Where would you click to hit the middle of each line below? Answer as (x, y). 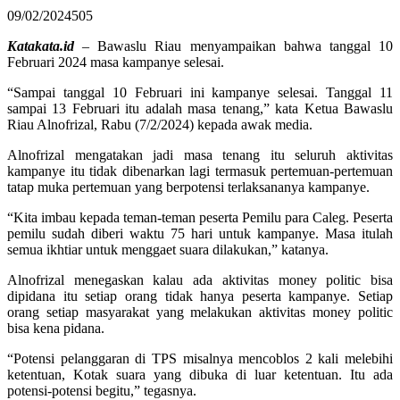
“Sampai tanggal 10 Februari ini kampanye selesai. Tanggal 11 (200, 92)
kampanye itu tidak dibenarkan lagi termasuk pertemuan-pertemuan (200, 171)
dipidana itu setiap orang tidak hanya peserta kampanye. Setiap (200, 296)
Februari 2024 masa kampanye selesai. (116, 62)
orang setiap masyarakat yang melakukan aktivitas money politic (200, 312)
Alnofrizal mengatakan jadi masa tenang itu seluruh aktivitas (200, 154)
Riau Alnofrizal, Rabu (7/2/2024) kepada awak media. (160, 124)
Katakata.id (41, 46)
